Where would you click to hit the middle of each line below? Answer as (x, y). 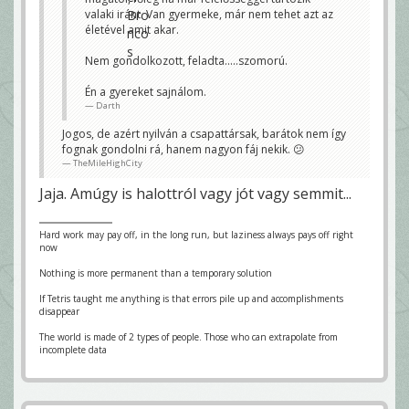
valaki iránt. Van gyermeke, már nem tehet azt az (209, 14)
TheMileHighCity (108, 163)
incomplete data (73, 349)
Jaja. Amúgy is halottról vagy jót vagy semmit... (195, 193)
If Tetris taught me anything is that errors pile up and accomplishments (191, 298)
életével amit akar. (132, 29)
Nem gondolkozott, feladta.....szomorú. (186, 60)
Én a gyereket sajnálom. (146, 91)
